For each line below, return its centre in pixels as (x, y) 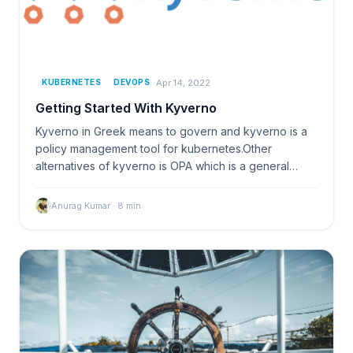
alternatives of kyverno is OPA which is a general (162, 166)
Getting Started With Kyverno (126, 108)
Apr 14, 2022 (183, 82)
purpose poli (69, 184)
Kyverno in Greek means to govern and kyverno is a (171, 132)
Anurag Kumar (81, 206)
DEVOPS (132, 82)
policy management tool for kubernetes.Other (154, 149)
